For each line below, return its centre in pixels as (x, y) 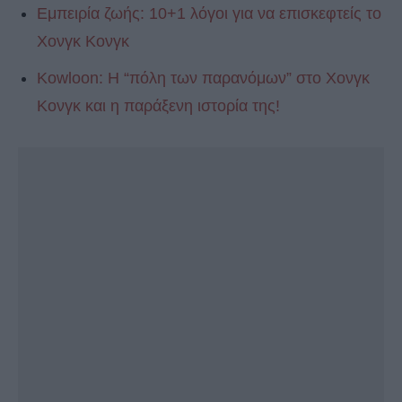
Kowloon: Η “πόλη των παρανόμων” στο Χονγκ (203, 78)
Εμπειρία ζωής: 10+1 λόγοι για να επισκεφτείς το (209, 13)
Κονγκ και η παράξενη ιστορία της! (158, 105)
